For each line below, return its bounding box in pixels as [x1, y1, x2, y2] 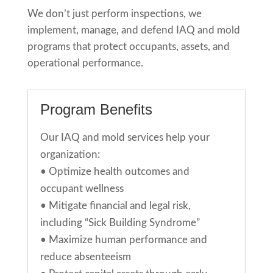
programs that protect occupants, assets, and [27, 41, 230, 52]
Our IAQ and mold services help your [40, 132, 210, 143]
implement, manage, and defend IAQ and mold [27, 25, 240, 36]
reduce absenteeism [40, 252, 131, 263]
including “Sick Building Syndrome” [40, 218, 200, 229]
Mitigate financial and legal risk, [48, 200, 191, 211]
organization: [40, 149, 100, 160]
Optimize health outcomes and [48, 166, 190, 177]
